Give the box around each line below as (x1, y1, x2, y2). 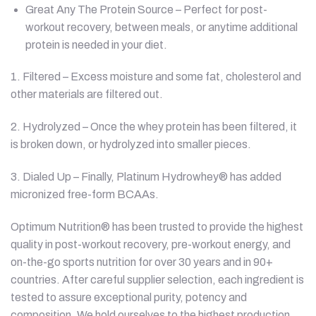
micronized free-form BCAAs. (11, 188, 159, 200)
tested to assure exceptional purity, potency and (11, 291, 247, 303)
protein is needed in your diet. (25, 38, 167, 51)
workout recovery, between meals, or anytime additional (25, 20, 298, 33)
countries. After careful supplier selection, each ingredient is (11, 273, 304, 286)
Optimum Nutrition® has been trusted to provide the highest (11, 220, 303, 233)
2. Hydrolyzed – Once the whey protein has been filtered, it (11, 121, 297, 133)
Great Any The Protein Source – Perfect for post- (25, 3, 267, 16)
